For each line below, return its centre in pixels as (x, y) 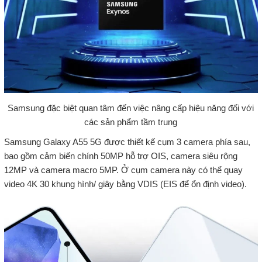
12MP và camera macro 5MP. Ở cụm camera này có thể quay (123, 170)
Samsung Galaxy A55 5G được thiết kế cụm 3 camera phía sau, (127, 142)
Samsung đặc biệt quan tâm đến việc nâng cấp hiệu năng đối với (131, 108)
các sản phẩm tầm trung (131, 122)
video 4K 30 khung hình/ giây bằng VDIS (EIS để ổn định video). (125, 184)
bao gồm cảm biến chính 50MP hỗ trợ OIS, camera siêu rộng (120, 156)
